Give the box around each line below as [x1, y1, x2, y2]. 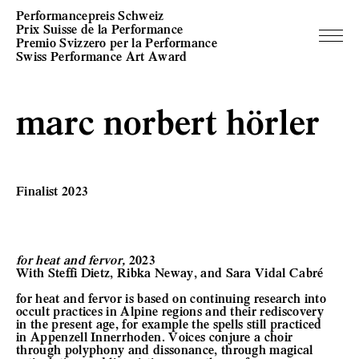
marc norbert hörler [16, 99, 320, 142]
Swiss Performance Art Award [16, 48, 188, 63]
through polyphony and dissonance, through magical [16, 341, 313, 357]
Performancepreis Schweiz [16, 7, 164, 22]
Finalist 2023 [16, 183, 89, 198]
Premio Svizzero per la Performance [16, 34, 217, 50]
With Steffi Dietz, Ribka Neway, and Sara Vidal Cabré [16, 264, 324, 280]
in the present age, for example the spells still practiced [16, 316, 322, 331]
